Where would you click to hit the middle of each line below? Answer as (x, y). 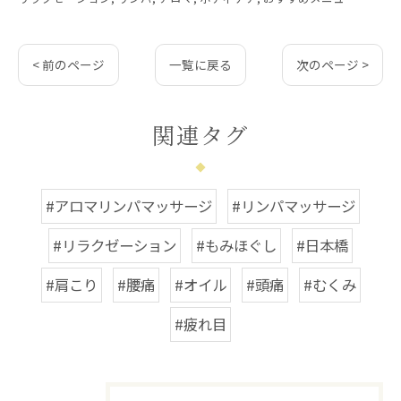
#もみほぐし (236, 245)
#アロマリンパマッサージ (129, 206)
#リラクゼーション (115, 245)
